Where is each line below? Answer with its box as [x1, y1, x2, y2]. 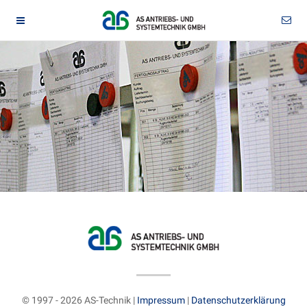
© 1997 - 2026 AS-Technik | [21, 295, 137, 306]
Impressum [136, 295, 185, 306]
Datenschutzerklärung [191, 295, 286, 306]
